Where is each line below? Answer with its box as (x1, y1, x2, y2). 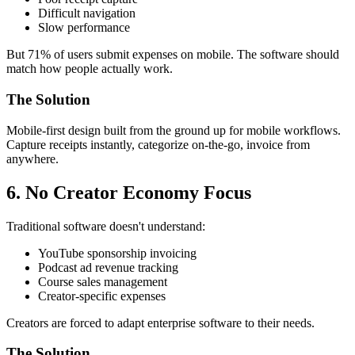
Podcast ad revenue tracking (38, 260, 178, 274)
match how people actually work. (6, 62, 173, 76)
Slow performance (38, 21, 130, 35)
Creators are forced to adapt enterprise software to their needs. (6, 315, 315, 330)
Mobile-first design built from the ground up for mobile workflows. (6, 123, 341, 137)
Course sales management (38, 274, 167, 288)
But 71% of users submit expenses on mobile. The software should (6, 48, 339, 62)
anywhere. (6, 151, 59, 166)
